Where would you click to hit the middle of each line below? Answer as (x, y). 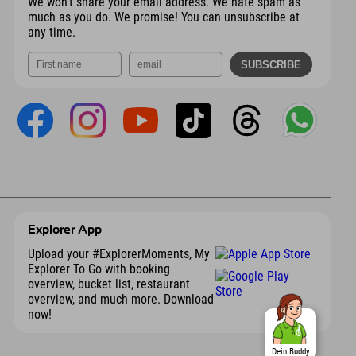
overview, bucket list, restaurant (108, 284)
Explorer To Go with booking (99, 269)
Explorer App (64, 230)
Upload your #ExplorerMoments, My (118, 253)
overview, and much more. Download (120, 299)
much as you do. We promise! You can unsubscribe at (163, 17)
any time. (51, 33)
